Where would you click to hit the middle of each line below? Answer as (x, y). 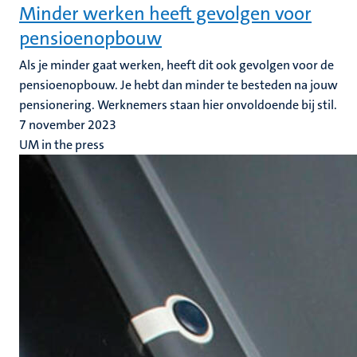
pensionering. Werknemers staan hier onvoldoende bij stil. (178, 105)
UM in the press (62, 145)
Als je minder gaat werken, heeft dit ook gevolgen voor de (177, 65)
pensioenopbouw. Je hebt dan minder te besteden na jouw (178, 85)
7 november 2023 (68, 125)
